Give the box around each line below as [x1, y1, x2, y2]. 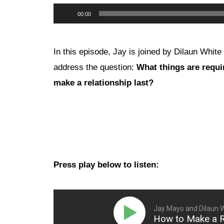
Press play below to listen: [53, 160, 159, 169]
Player [53, 21, 77, 31]
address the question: [53, 62, 136, 72]
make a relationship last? [53, 78, 153, 87]
